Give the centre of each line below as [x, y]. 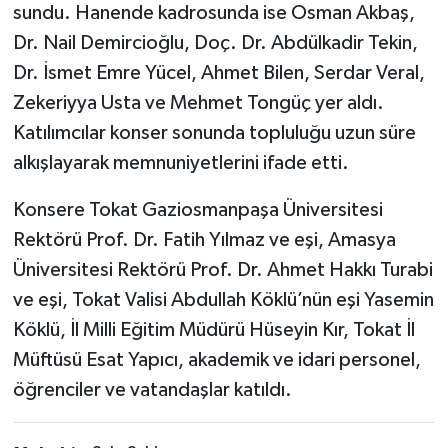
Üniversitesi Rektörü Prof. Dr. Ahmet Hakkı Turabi [222, 269]
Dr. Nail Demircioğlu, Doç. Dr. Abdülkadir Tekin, [215, 42]
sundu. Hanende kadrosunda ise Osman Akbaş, [213, 12]
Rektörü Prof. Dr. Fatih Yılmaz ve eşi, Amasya [204, 239]
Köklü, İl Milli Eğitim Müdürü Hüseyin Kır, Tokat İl [213, 329]
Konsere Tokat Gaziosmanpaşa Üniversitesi [197, 209]
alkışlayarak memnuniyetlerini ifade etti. [180, 162]
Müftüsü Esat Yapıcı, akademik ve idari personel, [216, 359]
